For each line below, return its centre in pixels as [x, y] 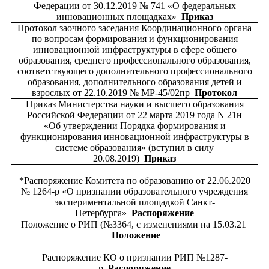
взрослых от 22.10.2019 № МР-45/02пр [113, 93]
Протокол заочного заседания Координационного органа [134, 28]
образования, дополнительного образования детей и [134, 82]
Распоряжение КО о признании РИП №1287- [134, 258]
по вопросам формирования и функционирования [134, 39]
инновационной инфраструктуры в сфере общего [134, 50]
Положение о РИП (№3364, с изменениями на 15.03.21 [134, 225]
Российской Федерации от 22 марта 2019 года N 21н [134, 115]
